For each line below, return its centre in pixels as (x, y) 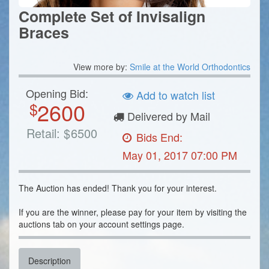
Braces (44, 33)
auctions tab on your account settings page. (101, 224)
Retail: (43, 133)
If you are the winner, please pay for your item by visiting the (133, 212)
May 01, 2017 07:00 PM (180, 155)
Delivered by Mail (168, 116)
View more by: (101, 67)
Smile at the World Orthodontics (190, 67)
